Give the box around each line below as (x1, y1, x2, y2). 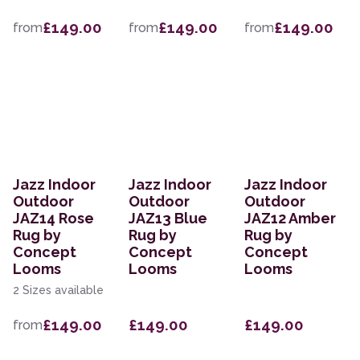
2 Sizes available (13, 284, 104, 297)
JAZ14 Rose (13, 210, 94, 227)
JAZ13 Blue (129, 210, 207, 227)
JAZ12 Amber (244, 210, 336, 227)
